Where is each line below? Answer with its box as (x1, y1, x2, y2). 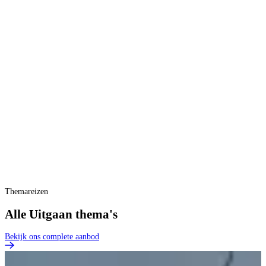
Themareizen (5, 187, 48, 197)
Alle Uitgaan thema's (5, 207, 118, 221)
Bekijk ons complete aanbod (5, 232, 99, 241)
